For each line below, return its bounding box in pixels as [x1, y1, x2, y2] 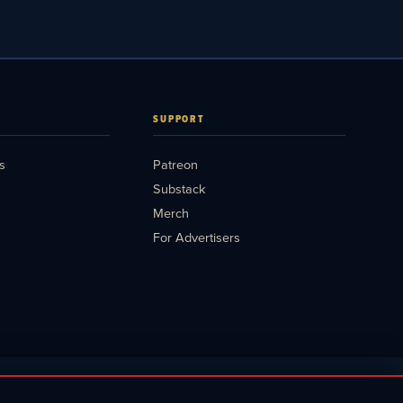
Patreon [152, 154, 198, 174]
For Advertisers [152, 227, 240, 246]
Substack [152, 178, 205, 198]
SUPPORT [152, 111, 206, 126]
